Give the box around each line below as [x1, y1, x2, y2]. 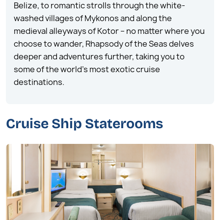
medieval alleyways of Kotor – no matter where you [14, 26, 205, 36]
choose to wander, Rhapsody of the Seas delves [14, 38, 194, 49]
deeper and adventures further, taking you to [14, 51, 185, 62]
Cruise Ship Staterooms [6, 115, 163, 132]
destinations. [14, 77, 64, 87]
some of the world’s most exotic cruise [14, 64, 160, 75]
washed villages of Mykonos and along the [14, 13, 172, 24]
